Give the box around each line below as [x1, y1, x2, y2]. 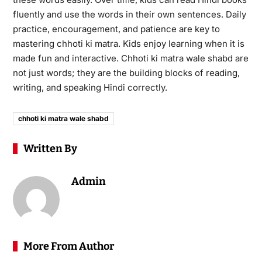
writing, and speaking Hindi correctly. [12, 81, 167, 93]
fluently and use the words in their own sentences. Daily [12, 8, 246, 20]
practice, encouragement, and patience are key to [12, 23, 220, 35]
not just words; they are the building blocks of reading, [12, 67, 240, 78]
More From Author [23, 239, 114, 253]
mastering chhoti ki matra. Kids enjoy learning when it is [12, 37, 244, 49]
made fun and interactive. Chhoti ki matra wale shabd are [12, 52, 249, 64]
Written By [23, 142, 77, 155]
